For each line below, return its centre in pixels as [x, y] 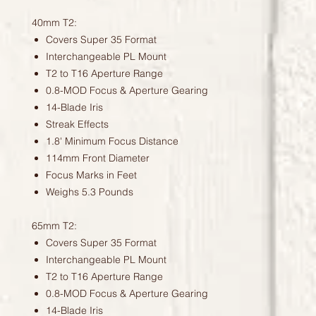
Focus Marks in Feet [91, 175]
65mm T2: [54, 226]
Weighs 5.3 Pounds [90, 192]
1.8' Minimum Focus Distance [112, 141]
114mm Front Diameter [98, 158]
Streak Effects [77, 124]
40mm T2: [54, 23]
